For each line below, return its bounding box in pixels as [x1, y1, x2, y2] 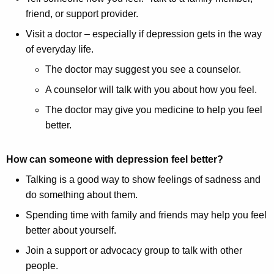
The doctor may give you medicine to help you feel [45, 105, 262, 116]
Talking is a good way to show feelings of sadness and [26, 174, 261, 185]
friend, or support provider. [26, 9, 138, 20]
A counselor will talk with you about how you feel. [45, 84, 257, 95]
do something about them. [26, 190, 138, 201]
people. [26, 261, 63, 272]
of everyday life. [26, 44, 94, 55]
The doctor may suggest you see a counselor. [45, 64, 243, 75]
